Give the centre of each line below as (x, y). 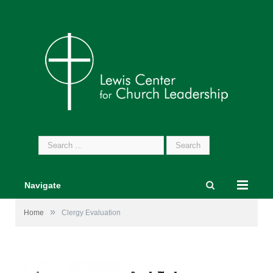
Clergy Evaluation (91, 213)
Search (51, 141)
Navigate (43, 185)
